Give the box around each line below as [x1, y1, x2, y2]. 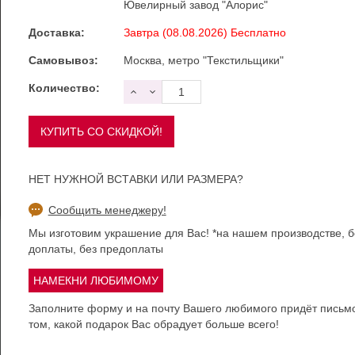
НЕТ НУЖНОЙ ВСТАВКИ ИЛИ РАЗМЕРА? [28, 173, 243, 185]
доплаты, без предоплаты [28, 242, 163, 255]
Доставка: [28, 26, 85, 39]
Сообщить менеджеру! [48, 204, 166, 216]
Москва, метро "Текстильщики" [123, 54, 284, 67]
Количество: [28, 82, 100, 94]
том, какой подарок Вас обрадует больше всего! [28, 318, 279, 330]
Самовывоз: [28, 54, 98, 67]
